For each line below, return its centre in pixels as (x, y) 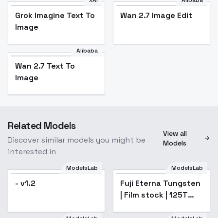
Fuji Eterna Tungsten (160, 183)
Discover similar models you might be (77, 140)
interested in (32, 152)
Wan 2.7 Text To (45, 66)
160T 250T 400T (153, 207)
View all (175, 134)
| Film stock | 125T (154, 195)
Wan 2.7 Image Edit (156, 16)
